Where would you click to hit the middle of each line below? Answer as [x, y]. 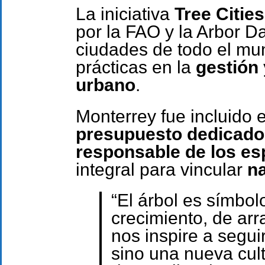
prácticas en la [136, 67]
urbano [106, 85]
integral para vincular [161, 169]
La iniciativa [125, 14]
